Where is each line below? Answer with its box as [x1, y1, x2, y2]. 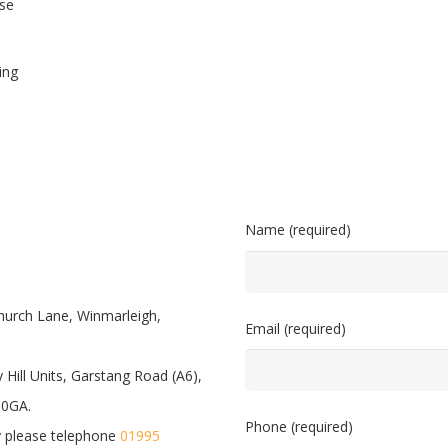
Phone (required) [245, 417, 353, 437]
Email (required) [245, 318, 346, 338]
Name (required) [245, 220, 351, 240]
